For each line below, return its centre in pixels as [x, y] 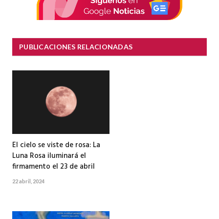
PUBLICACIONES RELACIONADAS [76, 46]
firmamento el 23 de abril [54, 166]
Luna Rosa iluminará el [49, 156]
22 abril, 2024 [28, 181]
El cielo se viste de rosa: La [56, 145]
